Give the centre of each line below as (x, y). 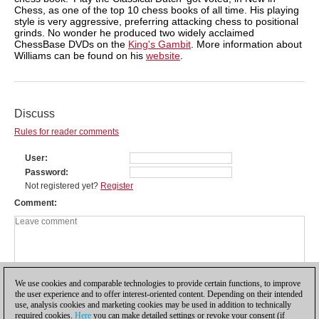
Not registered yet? (63, 185)
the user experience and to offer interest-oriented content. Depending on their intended (159, 294)
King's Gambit (159, 44)
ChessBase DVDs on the (71, 44)
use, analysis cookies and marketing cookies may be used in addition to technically (153, 305)
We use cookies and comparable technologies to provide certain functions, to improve (158, 283)
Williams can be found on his (80, 55)
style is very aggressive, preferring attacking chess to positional (156, 21)
